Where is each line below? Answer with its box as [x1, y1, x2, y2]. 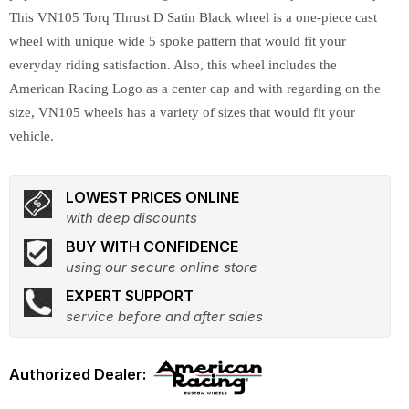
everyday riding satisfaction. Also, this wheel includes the [9, 58, 337, 72]
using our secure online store [66, 258, 257, 276]
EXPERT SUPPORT [66, 287, 194, 305]
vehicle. [9, 129, 54, 143]
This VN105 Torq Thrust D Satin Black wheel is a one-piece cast [9, 10, 377, 25]
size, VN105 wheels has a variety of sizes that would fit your [9, 105, 355, 120]
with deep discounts [66, 209, 197, 226]
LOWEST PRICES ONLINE [66, 188, 239, 206]
